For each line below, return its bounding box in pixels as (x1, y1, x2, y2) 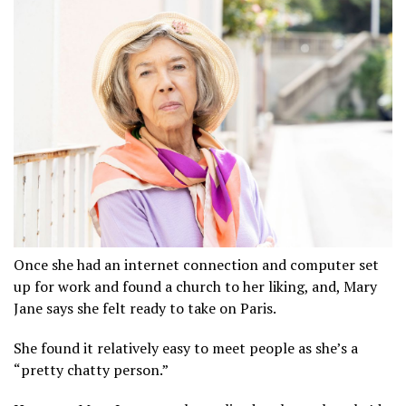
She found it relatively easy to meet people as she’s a (14, 338, 358, 359)
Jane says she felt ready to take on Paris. (14, 298, 276, 319)
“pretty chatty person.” (14, 360, 169, 381)
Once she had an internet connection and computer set (14, 255, 379, 275)
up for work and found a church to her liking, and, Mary (14, 276, 377, 297)
